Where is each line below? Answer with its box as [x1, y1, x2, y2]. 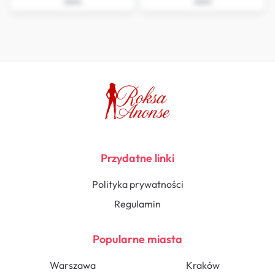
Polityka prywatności [91, 177, 184, 190]
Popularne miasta [93, 231, 182, 246]
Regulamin [114, 197, 161, 210]
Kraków [185, 258, 220, 271]
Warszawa [49, 258, 96, 271]
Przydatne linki [101, 150, 174, 165]
